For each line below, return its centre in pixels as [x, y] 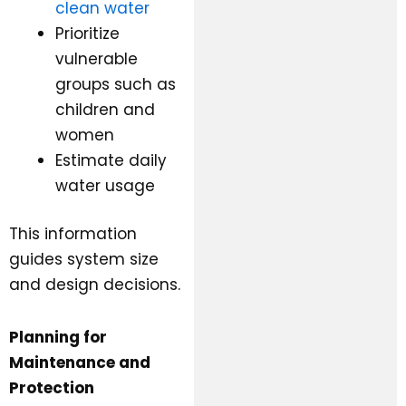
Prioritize [87, 33]
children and [105, 109]
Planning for [58, 337]
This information [73, 234]
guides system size [84, 260]
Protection [52, 387]
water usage [105, 185]
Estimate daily [111, 160]
